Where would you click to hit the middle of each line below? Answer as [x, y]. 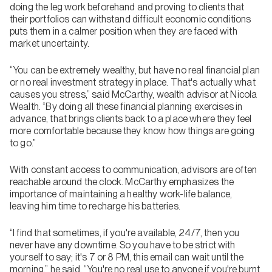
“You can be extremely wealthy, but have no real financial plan [135, 70]
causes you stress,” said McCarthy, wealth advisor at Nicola [134, 94]
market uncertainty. [52, 43]
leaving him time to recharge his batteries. [97, 206]
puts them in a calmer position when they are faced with [124, 31]
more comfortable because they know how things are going [132, 131]
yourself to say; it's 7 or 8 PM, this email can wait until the [127, 257]
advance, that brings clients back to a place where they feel [131, 119]
